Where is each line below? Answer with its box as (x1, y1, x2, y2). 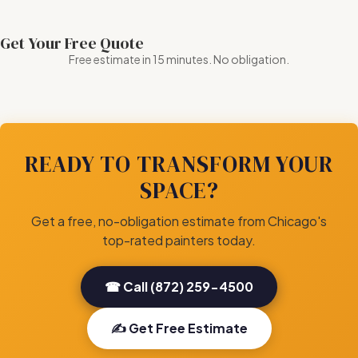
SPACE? (139, 174, 219, 205)
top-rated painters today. (102, 231, 256, 249)
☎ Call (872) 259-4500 (105, 277, 253, 295)
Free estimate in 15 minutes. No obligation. (69, 51, 289, 66)
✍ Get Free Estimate (110, 319, 248, 336)
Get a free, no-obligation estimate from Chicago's (31, 212, 327, 229)
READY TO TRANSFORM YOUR (25, 148, 333, 179)
